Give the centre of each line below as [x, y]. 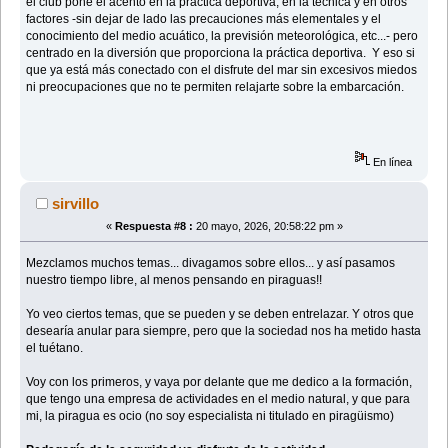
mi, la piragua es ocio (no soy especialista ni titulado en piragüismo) [210, 415]
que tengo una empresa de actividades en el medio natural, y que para [218, 398]
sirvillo [76, 203]
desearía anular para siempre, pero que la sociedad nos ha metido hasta [224, 330]
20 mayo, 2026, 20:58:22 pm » [267, 225]
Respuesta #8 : [153, 225]
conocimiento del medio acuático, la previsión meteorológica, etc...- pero [222, 35]
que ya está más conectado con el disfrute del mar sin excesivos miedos [222, 69]
